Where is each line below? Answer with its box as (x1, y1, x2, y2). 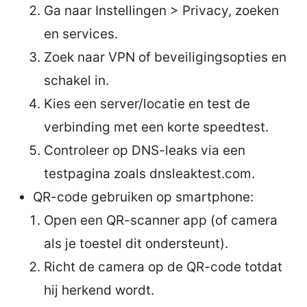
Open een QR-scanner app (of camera (44, 212, 278, 228)
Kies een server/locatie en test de (44, 95, 250, 112)
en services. (44, 25, 118, 42)
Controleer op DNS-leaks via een (44, 142, 245, 158)
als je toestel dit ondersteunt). (44, 235, 228, 251)
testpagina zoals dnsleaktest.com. (44, 165, 255, 182)
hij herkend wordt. (44, 282, 154, 298)
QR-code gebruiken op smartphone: (33, 188, 254, 205)
